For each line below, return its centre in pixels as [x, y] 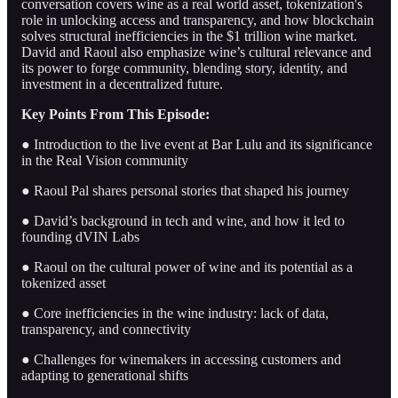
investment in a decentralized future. [122, 84]
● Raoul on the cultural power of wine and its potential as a [187, 267]
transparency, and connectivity [106, 329]
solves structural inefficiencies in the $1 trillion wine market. [189, 36]
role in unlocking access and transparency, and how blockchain [198, 20]
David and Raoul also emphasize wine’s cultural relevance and [196, 52]
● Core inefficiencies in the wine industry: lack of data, [175, 313]
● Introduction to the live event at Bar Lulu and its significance [197, 144]
